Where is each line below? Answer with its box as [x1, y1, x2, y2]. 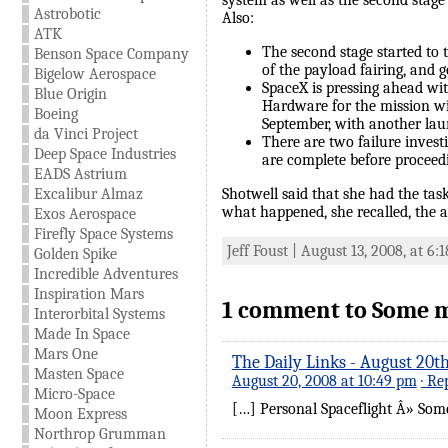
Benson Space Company [33, 45, 189, 63]
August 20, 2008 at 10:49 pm [231, 372, 417, 390]
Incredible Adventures [33, 265, 178, 283]
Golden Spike [33, 245, 117, 263]
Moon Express [33, 405, 127, 423]
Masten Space [33, 365, 124, 383]
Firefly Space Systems [33, 225, 173, 243]
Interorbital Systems [33, 305, 165, 323]
